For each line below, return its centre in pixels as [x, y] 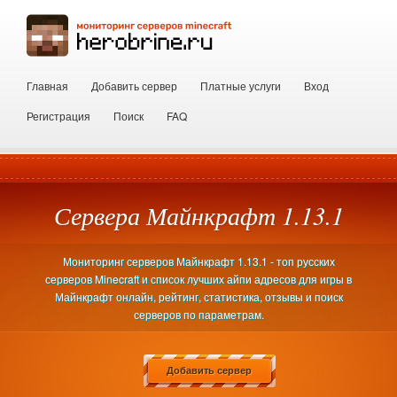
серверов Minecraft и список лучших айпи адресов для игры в [198, 279]
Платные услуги [241, 86]
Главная [47, 86]
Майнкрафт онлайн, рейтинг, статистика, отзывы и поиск [198, 296]
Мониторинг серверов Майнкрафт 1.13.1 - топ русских [198, 261]
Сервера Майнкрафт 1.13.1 [198, 215]
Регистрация [58, 116]
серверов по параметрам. [198, 314]
